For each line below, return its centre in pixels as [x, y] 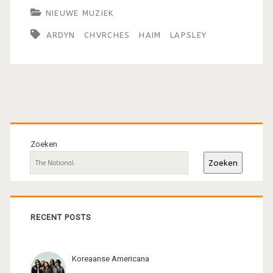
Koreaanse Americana [111, 258]
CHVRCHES [107, 35]
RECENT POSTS [61, 218]
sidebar [55, 151]
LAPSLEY [189, 35]
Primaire [61, 122]
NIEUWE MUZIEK [80, 13]
